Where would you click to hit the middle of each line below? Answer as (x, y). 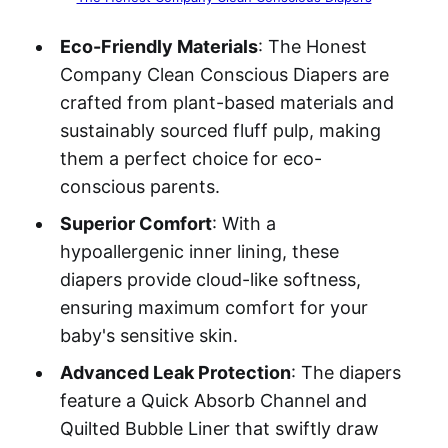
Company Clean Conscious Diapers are (224, 75)
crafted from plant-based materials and (226, 103)
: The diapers (345, 373)
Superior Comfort (135, 224)
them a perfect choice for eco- (190, 159)
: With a (243, 224)
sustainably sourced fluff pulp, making (220, 131)
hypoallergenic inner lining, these (199, 252)
